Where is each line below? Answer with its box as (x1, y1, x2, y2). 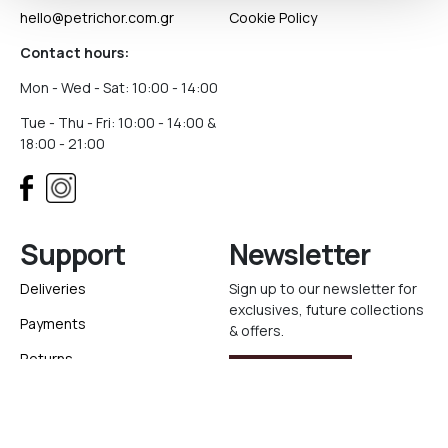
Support (20, 235, 125, 273)
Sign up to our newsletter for (229, 279, 417, 298)
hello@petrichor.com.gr (20, 8, 174, 27)
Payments (20, 314, 86, 333)
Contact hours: (20, 43, 129, 62)
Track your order (20, 384, 129, 403)
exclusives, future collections (229, 300, 424, 319)
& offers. (229, 321, 284, 340)
